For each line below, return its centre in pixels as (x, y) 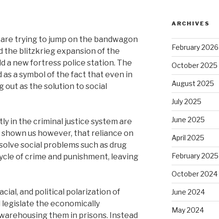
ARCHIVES (190, 24)
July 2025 (186, 102)
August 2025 (193, 84)
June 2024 (188, 192)
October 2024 (194, 174)
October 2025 (194, 66)
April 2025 (188, 138)
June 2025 (188, 120)
